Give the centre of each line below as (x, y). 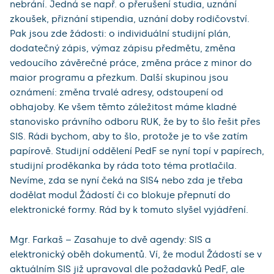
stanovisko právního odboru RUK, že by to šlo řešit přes (135, 122)
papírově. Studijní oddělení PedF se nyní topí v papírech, (137, 151)
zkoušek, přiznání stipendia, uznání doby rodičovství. (130, 19)
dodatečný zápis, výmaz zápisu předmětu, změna (123, 49)
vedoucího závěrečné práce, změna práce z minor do (131, 63)
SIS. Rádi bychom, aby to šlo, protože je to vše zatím (129, 137)
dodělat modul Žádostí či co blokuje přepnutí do (120, 195)
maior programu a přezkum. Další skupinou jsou (119, 78)
